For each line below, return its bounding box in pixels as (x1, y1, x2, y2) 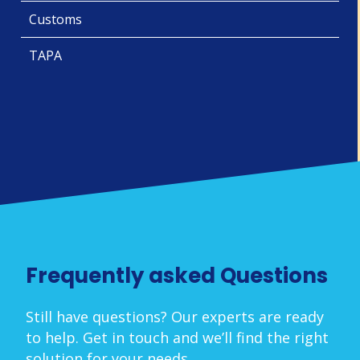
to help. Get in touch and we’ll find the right (26, 328, 329, 347)
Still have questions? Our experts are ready (26, 307, 324, 326)
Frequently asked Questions (26, 261, 328, 290)
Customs (29, 10, 82, 28)
